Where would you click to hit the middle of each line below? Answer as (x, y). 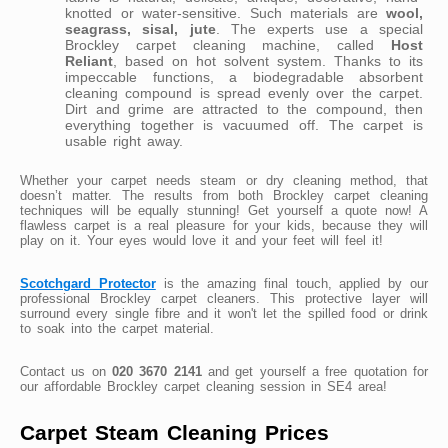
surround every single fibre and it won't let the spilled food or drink (224, 313)
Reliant (89, 60)
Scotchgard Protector (88, 283)
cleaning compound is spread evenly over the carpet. (244, 92)
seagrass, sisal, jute (140, 28)
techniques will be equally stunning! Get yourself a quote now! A (224, 210)
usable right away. (124, 140)
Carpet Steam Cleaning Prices (174, 433)
